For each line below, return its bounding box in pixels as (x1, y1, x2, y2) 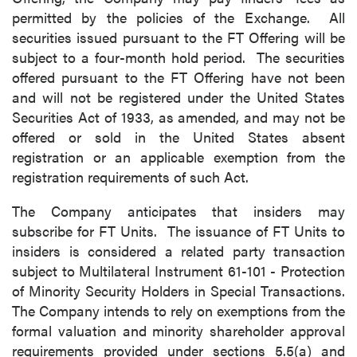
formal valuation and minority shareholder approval (12, 320, 345, 340)
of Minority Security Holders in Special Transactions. (12, 280, 345, 300)
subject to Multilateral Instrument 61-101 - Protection (12, 261, 345, 280)
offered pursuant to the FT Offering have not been (12, 67, 345, 87)
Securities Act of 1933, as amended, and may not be (12, 107, 345, 127)
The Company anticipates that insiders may (12, 201, 345, 221)
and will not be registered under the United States (12, 87, 345, 107)
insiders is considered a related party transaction (12, 241, 345, 261)
